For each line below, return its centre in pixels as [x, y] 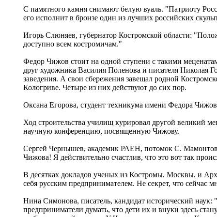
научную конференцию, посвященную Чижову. [101, 131]
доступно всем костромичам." [73, 44]
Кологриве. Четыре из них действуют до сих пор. [105, 87]
